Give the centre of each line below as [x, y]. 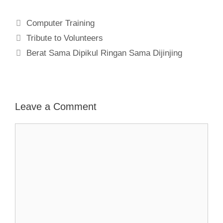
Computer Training [61, 23]
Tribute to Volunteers [65, 38]
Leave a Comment [56, 107]
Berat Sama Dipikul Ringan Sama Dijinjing [105, 53]
